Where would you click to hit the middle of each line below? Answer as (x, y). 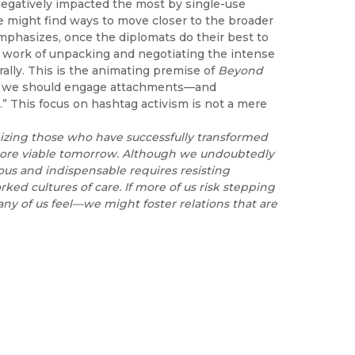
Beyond (240, 70)
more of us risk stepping (205, 187)
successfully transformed (197, 137)
